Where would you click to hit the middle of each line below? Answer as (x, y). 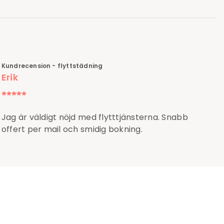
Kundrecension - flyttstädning (52, 66)
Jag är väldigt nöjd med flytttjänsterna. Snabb (94, 117)
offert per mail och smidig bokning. (72, 129)
